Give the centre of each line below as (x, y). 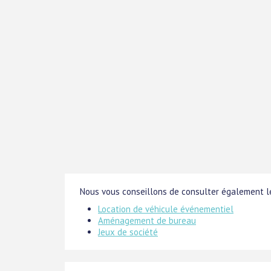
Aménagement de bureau (147, 220)
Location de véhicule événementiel (166, 209)
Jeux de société (128, 232)
